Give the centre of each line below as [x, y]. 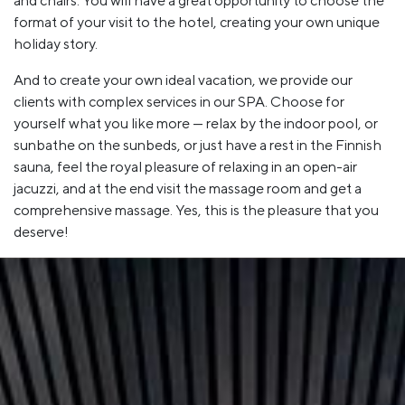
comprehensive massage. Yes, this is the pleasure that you [196, 210]
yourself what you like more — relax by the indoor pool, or [196, 123]
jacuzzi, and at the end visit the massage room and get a [188, 188]
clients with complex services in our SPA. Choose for [179, 101]
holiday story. [56, 43]
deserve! [41, 231]
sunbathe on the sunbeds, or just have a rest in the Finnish [198, 145]
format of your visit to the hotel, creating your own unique [197, 22]
